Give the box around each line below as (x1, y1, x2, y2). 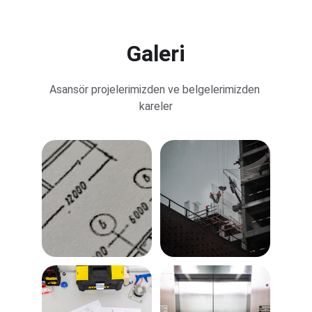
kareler (139, 100, 173, 113)
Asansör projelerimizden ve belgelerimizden (49, 83, 263, 96)
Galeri (127, 40, 185, 67)
